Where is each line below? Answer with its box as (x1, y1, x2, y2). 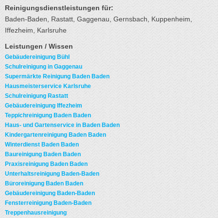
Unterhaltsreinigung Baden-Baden (5, 170, 99, 177)
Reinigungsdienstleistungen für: (5, 4, 113, 12)
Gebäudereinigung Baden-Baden (5, 190, 95, 197)
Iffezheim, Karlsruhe (5, 26, 67, 34)
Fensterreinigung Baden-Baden (5, 200, 91, 206)
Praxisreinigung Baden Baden (5, 161, 88, 167)
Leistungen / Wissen (5, 42, 73, 50)
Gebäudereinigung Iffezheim (5, 102, 82, 109)
